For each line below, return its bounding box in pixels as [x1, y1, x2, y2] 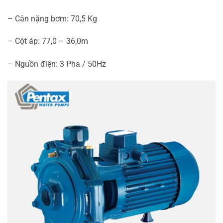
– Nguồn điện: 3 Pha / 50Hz [7, 59, 106, 69]
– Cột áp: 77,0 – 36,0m [7, 36, 88, 46]
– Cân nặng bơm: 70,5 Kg [7, 13, 97, 23]
